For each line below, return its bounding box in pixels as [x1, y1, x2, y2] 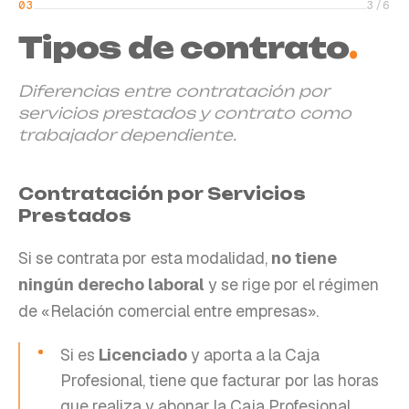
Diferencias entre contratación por [18, 80, 329, 100]
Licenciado [99, 343, 187, 365]
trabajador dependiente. [18, 124, 236, 144]
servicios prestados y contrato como [18, 102, 351, 122]
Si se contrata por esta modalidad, [18, 246, 271, 268]
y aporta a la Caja [187, 343, 320, 365]
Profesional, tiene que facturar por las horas [60, 369, 379, 391]
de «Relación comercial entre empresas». [18, 299, 319, 321]
